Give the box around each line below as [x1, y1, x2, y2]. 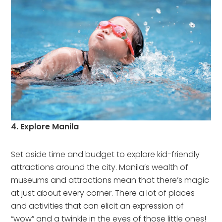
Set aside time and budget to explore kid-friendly [11, 148, 200, 160]
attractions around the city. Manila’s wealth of [11, 161, 189, 173]
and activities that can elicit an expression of [11, 200, 184, 212]
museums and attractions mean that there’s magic [11, 174, 210, 186]
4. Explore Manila [11, 120, 79, 132]
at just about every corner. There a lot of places [11, 187, 195, 199]
